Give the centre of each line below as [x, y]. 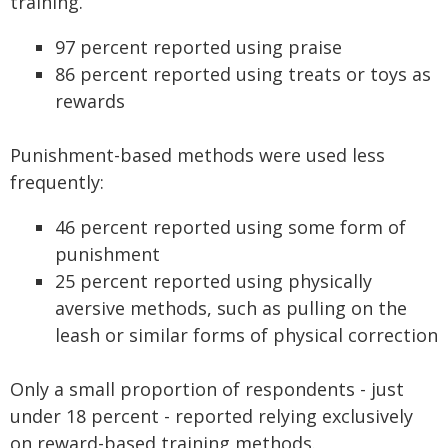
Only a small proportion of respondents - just [207, 389]
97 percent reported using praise [198, 47]
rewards [90, 101]
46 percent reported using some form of [230, 227]
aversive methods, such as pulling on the [231, 308]
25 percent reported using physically [213, 281]
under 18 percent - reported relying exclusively [211, 416]
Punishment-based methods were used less [197, 155]
